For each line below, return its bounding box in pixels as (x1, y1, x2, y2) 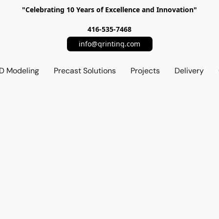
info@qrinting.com (79, 39, 140, 48)
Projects (131, 66, 160, 76)
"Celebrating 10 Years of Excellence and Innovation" (22, 5, 197, 14)
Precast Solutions (54, 66, 116, 76)
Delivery (175, 66, 204, 76)
